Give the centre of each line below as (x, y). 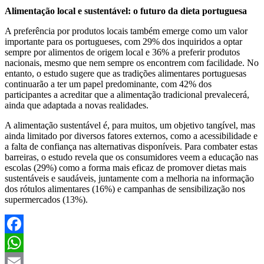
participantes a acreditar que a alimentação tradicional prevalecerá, (127, 94)
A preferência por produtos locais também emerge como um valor (126, 31)
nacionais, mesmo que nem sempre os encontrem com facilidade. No (132, 62)
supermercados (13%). (46, 199)
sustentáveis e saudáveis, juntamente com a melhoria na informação (129, 178)
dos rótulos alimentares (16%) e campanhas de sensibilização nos (125, 189)
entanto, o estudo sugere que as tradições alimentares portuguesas (126, 73)
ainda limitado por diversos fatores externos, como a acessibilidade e (131, 136)
